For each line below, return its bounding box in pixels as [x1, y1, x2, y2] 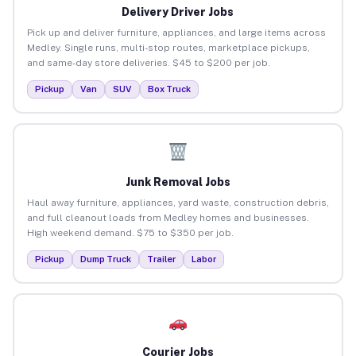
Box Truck [147, 83, 191, 94]
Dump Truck [79, 253, 131, 264]
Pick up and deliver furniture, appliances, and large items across [26, 26, 326, 38]
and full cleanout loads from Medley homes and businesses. [26, 211, 309, 223]
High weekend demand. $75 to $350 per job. [26, 226, 234, 238]
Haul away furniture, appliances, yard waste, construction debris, [26, 196, 329, 208]
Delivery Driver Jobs [122, 5, 234, 18]
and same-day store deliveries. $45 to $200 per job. [26, 56, 270, 68]
